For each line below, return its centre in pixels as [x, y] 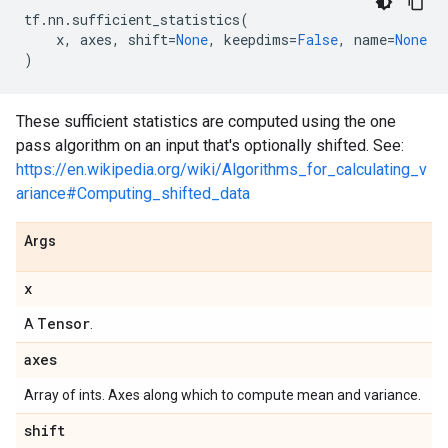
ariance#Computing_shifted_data [133, 193]
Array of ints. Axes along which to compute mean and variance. [222, 395]
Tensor [63, 323]
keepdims [256, 39]
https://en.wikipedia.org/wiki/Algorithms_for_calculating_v [221, 169]
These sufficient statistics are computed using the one [206, 121]
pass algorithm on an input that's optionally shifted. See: [210, 145]
